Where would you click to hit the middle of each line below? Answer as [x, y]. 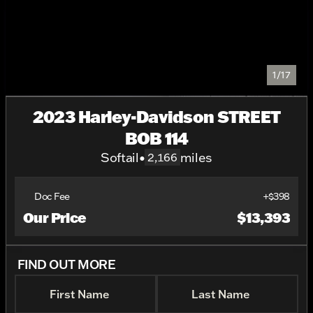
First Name [80, 294]
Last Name [221, 294]
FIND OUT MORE [66, 264]
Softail [120, 157]
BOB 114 [156, 138]
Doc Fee [52, 196]
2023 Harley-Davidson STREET [156, 116]
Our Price [55, 217]
